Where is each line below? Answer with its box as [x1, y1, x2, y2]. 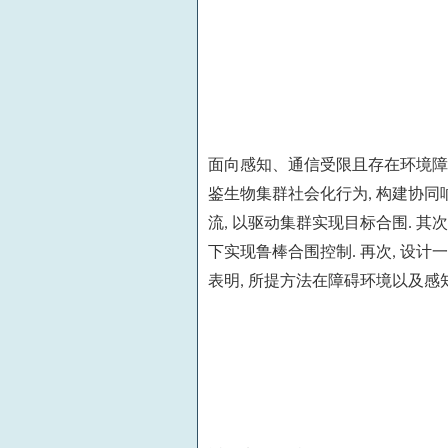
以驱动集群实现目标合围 [232, 213, 408, 231]
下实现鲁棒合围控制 [208, 242, 352, 260]
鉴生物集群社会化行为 [208, 184, 368, 202]
